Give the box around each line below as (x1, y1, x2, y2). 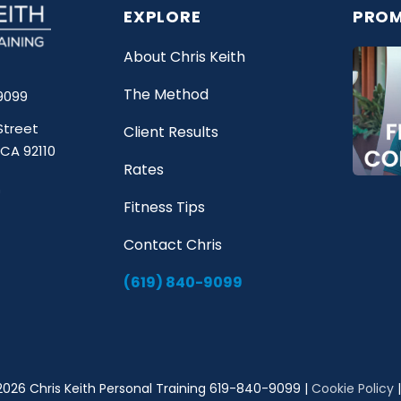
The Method (123, 84, 209, 105)
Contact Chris (123, 235, 222, 255)
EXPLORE (123, 5, 202, 28)
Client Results (123, 122, 218, 142)
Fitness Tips (123, 197, 205, 218)
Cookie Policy (311, 380, 394, 397)
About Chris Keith (123, 47, 245, 67)
